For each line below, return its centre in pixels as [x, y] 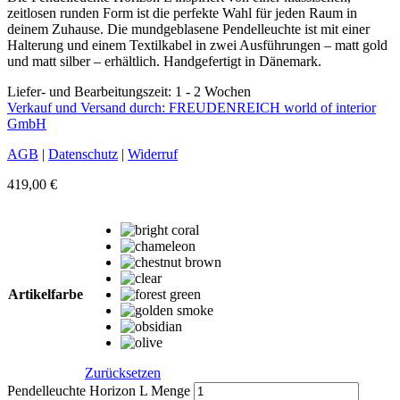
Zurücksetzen [123, 372]
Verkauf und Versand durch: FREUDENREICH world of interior [192, 107]
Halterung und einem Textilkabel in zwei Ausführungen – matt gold [197, 45]
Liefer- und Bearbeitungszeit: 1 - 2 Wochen [129, 91]
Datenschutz [83, 154]
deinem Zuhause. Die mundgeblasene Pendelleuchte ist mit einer [188, 29]
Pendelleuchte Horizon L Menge [99, 390]
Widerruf [153, 154]
